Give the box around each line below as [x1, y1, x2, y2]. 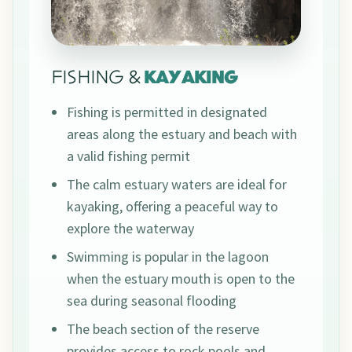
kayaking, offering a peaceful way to [67, 197, 278, 216]
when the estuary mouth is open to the [67, 269, 295, 288]
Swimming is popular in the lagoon [67, 247, 269, 266]
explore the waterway [67, 219, 194, 238]
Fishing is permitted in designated [67, 103, 267, 122]
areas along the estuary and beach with [67, 125, 297, 144]
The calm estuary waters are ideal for [67, 175, 287, 194]
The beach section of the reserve [67, 320, 259, 339]
